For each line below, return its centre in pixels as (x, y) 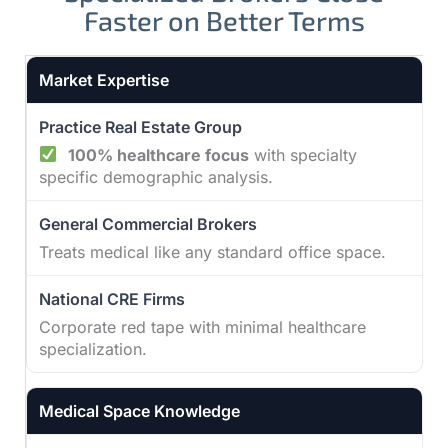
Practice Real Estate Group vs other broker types (209, 65)
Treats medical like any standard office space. (212, 251)
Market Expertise (104, 79)
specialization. (93, 348)
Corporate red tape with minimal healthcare (202, 326)
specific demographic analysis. (156, 176)
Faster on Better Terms (224, 19)
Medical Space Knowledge (139, 410)
